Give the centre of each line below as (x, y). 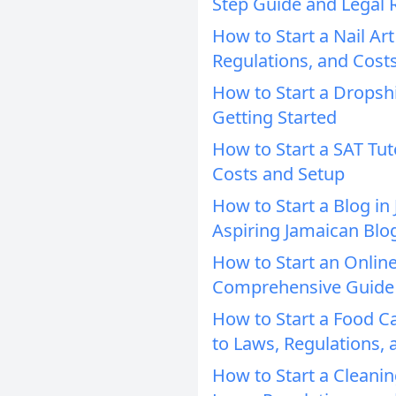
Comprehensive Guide (303, 287)
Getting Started (274, 117)
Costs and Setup (278, 174)
